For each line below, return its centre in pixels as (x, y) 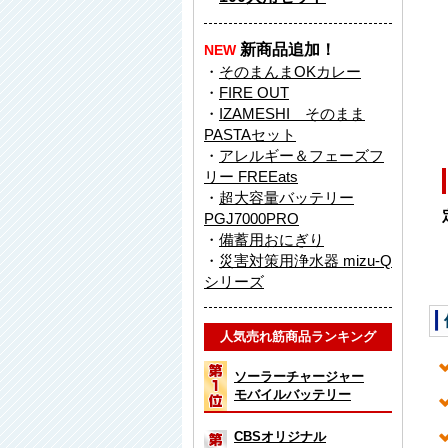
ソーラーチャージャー (299, 376)
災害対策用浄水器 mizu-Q (305, 260)
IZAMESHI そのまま (292, 113)
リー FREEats (251, 176)
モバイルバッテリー (292, 394)
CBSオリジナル (280, 436)
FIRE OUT (254, 92)
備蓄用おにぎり (271, 239)
